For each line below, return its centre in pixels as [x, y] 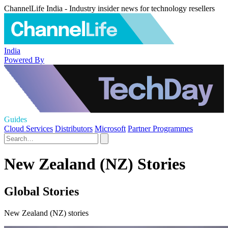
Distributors [74, 129]
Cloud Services [28, 129]
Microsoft [110, 129]
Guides [16, 119]
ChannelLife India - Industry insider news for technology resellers [109, 8]
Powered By [24, 60]
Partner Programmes [160, 129]
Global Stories [41, 191]
